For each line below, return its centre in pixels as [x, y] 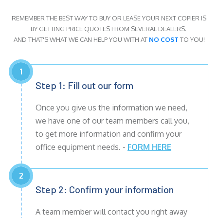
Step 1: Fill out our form [84, 85]
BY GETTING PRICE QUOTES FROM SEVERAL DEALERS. [109, 29]
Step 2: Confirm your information [105, 190]
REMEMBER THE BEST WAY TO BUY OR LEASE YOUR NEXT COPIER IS [109, 18]
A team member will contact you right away [111, 212]
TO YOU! [191, 40]
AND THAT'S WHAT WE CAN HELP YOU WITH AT [81, 40]
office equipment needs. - [82, 147]
